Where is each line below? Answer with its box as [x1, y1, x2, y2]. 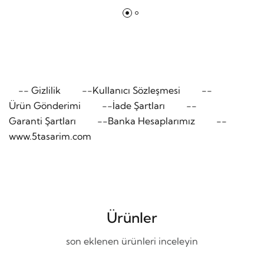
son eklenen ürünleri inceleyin [66, 235, 198, 247]
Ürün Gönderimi [9, 100, 81, 112]
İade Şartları [113, 100, 165, 112]
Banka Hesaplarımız [108, 115, 195, 127]
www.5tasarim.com [9, 130, 91, 143]
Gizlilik [31, 84, 61, 97]
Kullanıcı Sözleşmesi [93, 84, 180, 97]
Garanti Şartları [9, 115, 76, 127]
